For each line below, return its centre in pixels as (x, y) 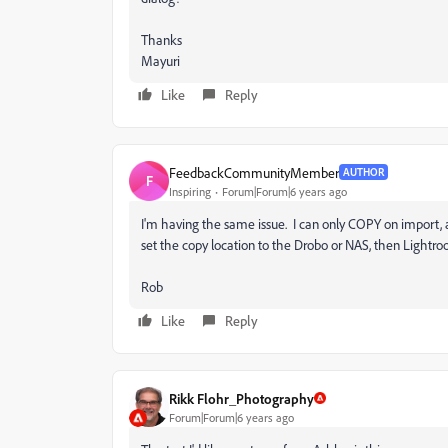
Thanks (161, 39)
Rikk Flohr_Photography (241, 398)
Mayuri (160, 60)
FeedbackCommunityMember (254, 172)
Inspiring (190, 191)
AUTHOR (363, 172)
